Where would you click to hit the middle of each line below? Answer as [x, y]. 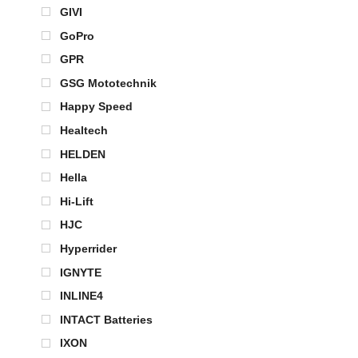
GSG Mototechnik [108, 83]
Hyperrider [88, 248]
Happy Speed [96, 107]
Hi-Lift [77, 201]
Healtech [84, 130]
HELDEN [83, 154]
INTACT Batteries [106, 319]
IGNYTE [81, 272]
